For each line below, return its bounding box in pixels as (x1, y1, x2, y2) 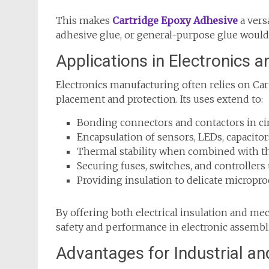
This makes (56, 14, 112, 26)
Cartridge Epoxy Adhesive (112, 14, 238, 26)
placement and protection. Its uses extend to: (56, 92, 263, 105)
